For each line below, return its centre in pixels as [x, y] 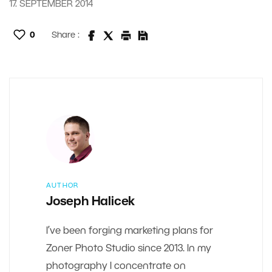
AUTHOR [63, 185]
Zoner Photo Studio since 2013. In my [129, 249]
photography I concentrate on [116, 266]
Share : [66, 35]
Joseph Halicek [91, 202]
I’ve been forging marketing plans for [130, 231]
